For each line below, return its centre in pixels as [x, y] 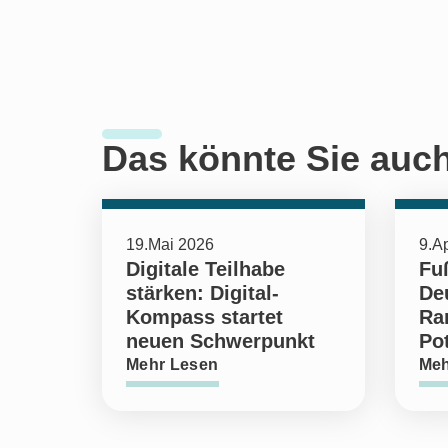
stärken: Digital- [202, 292]
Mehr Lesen [172, 364]
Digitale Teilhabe [205, 268]
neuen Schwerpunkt [220, 340]
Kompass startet [204, 316]
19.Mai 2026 [170, 244]
